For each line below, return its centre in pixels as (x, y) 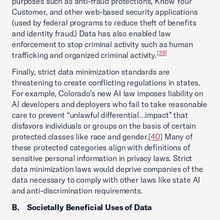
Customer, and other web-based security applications (105, 12)
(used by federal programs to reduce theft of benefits (104, 23)
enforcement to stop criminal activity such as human (102, 44)
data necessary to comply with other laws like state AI (106, 180)
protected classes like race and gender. (80, 137)
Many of (177, 137)
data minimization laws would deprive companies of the (108, 169)
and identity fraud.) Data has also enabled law (91, 33)
